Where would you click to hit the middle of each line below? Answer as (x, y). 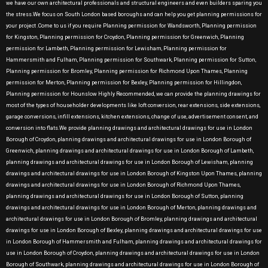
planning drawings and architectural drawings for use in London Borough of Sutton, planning (125, 196)
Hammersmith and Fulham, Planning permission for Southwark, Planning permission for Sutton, (131, 60)
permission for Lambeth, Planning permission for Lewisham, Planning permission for (116, 48)
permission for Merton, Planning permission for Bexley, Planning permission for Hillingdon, (124, 83)
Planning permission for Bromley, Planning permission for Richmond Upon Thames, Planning (127, 71)
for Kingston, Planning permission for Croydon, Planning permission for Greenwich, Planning (125, 37)
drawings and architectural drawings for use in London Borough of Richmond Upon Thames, (123, 185)
